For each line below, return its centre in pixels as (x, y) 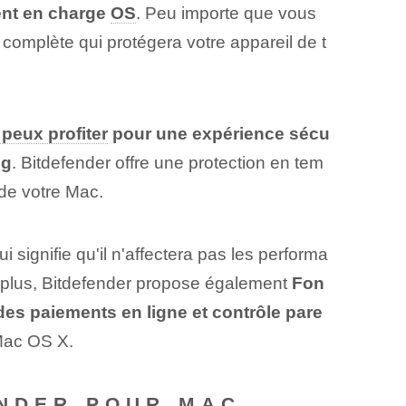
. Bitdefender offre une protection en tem (167, 163)
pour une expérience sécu (218, 134)
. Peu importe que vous (226, 13)
